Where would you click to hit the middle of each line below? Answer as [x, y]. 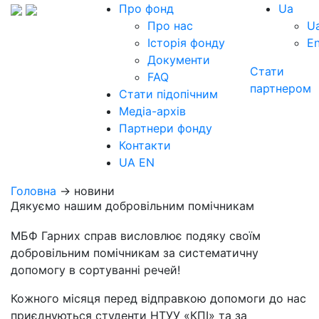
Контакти [145, 145]
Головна [33, 191]
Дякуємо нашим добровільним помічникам [132, 206]
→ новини [85, 191]
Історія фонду [186, 43]
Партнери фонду [166, 128]
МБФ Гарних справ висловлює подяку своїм [136, 236]
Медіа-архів [152, 111]
